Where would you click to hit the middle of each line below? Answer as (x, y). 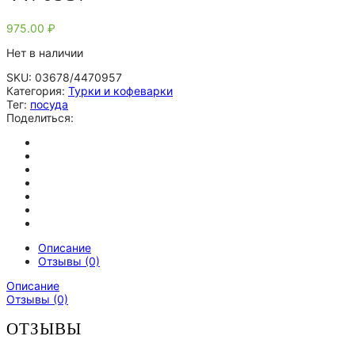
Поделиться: (40, 117)
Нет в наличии (45, 52)
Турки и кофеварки (120, 90)
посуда (49, 104)
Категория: (37, 90)
